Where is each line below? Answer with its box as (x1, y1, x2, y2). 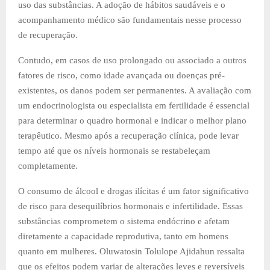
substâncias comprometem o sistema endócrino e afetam (18, 216, 230, 226)
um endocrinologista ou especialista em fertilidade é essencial (18, 100, 250, 110)
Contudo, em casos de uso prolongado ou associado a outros (18, 55, 246, 65)
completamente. (18, 160, 78, 171)
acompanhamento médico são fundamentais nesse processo (18, 14, 242, 25)
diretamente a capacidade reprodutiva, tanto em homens (18, 231, 228, 241)
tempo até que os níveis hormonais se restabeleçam (18, 145, 210, 155)
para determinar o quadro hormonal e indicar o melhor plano (18, 115, 246, 125)
